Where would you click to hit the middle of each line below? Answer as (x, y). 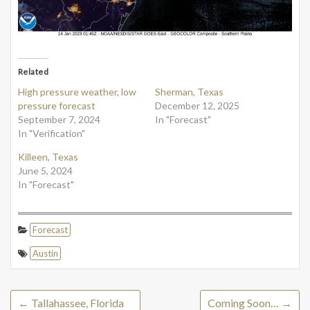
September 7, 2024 (59, 119)
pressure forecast (57, 105)
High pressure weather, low (77, 91)
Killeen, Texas (48, 156)
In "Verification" (52, 133)
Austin (45, 253)
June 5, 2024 (45, 170)
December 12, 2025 (197, 105)
